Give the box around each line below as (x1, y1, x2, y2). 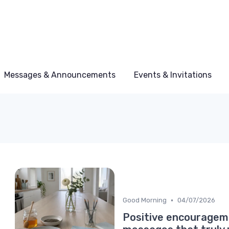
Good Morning (123, 196, 167, 204)
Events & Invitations (134, 70, 212, 80)
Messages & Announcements (4, 70, 116, 80)
